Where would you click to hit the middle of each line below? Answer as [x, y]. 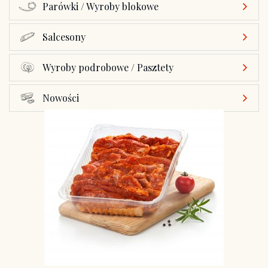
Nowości [61, 98]
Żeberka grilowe [134, 257]
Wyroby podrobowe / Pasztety [108, 67]
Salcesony [64, 37]
